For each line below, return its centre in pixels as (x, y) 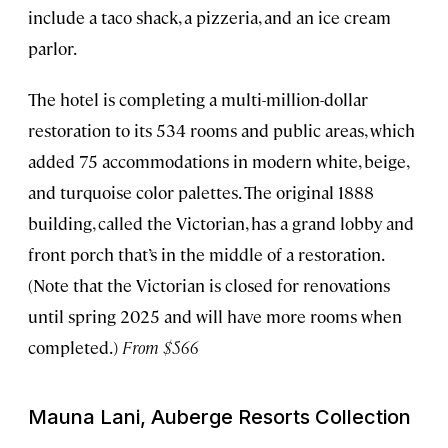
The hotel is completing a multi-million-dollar (198, 98)
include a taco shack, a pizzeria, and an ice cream (209, 16)
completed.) (75, 346)
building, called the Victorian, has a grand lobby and (221, 222)
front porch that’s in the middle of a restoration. (205, 253)
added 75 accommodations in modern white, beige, (218, 160)
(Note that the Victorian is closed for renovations (209, 284)
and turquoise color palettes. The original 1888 (201, 191)
